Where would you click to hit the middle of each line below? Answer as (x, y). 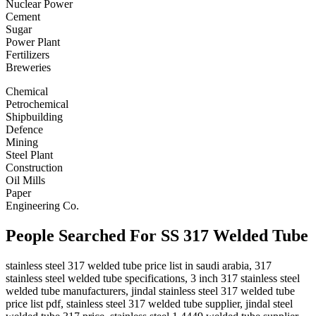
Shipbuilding (34, 117)
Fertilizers (28, 55)
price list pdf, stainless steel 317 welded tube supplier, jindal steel (149, 304)
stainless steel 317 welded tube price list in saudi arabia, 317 (139, 266)
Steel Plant (29, 155)
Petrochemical (37, 104)
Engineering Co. (42, 206)
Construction (34, 168)
